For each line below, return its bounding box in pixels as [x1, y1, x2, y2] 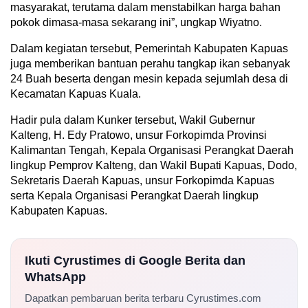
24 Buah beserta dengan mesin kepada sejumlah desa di [10, 72, 288, 85]
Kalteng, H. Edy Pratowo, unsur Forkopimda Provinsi [10, 129, 267, 141]
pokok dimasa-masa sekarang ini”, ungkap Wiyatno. [10, 16, 262, 28]
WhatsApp [25, 269, 86, 284]
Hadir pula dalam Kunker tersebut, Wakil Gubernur [10, 113, 255, 126]
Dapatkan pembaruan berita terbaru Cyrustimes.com [25, 292, 261, 304]
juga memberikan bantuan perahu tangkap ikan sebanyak [10, 57, 290, 69]
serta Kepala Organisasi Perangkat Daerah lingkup [10, 189, 258, 201]
